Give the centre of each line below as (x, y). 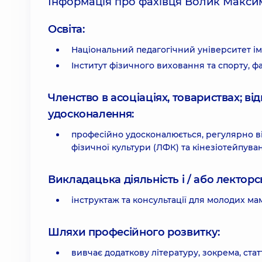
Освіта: (66, 29)
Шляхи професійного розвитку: (134, 232)
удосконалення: (91, 114)
